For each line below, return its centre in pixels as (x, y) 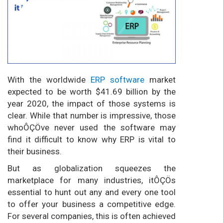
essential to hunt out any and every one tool (92, 192)
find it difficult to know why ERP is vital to (92, 139)
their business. (35, 151)
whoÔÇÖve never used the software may (92, 127)
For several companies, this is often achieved (92, 216)
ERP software (117, 79)
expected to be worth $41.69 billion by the (92, 91)
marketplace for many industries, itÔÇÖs (92, 180)
